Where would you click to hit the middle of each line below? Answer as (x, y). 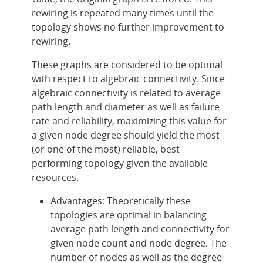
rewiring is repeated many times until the (123, 13)
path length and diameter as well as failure (126, 107)
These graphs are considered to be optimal (127, 64)
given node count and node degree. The (139, 243)
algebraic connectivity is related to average (127, 92)
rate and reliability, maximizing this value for (129, 121)
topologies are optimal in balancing (129, 215)
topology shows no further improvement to (128, 27)
